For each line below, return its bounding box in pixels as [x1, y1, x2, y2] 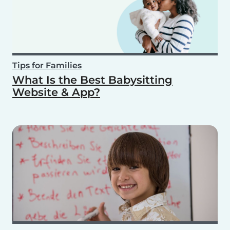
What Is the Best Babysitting [12, 73, 172, 87]
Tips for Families [12, 61, 82, 71]
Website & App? [12, 86, 100, 99]
